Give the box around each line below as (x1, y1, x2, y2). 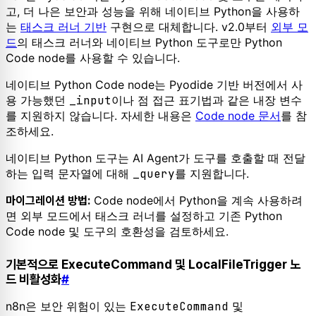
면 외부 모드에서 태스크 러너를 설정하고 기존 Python (6, 208, 282, 223)
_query (133, 166, 175, 181)
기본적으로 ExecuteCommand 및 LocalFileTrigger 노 (6, 257, 300, 272)
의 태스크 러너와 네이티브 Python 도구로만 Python (17, 35, 282, 49)
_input (69, 92, 111, 108)
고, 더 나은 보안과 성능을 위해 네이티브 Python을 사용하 (6, 4, 300, 18)
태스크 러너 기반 (20, 19, 107, 34)
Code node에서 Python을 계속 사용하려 (90, 193, 303, 207)
